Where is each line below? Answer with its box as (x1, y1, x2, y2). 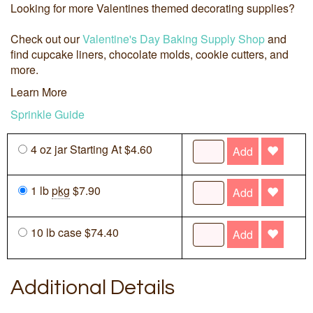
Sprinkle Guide (10, 106, 85, 123)
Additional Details (10, 277, 175, 299)
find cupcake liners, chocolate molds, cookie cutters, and (10, 46, 289, 63)
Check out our (10, 31, 82, 48)
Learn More (10, 84, 67, 101)
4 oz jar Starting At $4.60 (31, 141, 152, 158)
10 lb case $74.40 (31, 224, 119, 241)
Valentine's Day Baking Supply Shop (82, 31, 265, 48)
